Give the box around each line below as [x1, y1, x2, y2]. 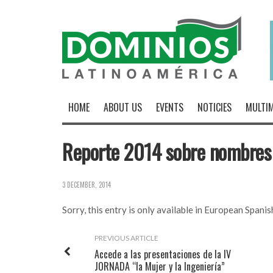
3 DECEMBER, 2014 [62, 180, 111, 190]
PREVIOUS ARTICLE [94, 233, 158, 243]
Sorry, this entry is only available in [62, 204, 204, 215]
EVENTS [156, 100, 183, 115]
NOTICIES [197, 100, 232, 115]
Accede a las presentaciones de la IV [94, 247, 231, 261]
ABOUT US [104, 100, 142, 115]
